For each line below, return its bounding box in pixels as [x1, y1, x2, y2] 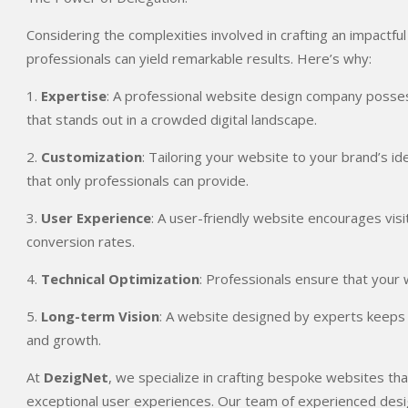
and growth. [26, 331, 101, 349]
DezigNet [44, 368, 108, 386]
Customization [41, 148, 142, 166]
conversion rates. [26, 232, 135, 250]
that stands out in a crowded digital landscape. [26, 110, 317, 128]
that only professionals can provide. [26, 171, 249, 189]
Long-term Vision [41, 307, 159, 325]
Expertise [41, 87, 107, 105]
